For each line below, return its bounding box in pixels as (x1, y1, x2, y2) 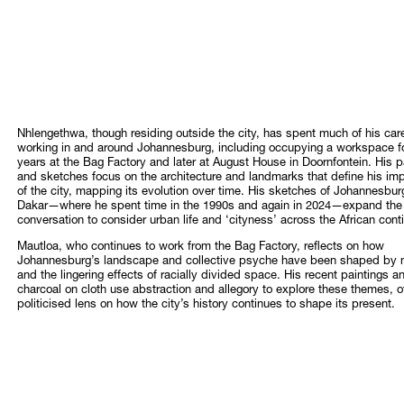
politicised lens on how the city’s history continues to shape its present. (16, 298, 395, 311)
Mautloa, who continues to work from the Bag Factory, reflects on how (16, 241, 384, 253)
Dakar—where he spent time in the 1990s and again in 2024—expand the (16, 200, 402, 213)
